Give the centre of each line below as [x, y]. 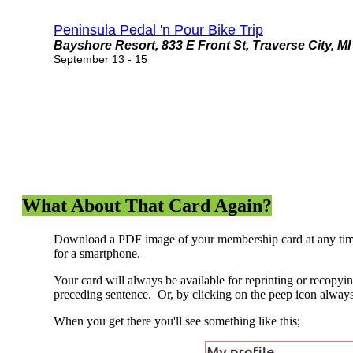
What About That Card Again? [147, 206]
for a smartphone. [100, 254]
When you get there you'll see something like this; [177, 321]
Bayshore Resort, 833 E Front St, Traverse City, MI [202, 45]
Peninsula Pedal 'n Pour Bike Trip [158, 30]
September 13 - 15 [100, 59]
